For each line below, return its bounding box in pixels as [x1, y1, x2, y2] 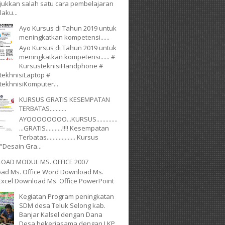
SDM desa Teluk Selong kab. [19, 201, 106, 210]
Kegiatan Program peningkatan [19, 192, 115, 201]
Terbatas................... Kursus [19, 132, 99, 142]
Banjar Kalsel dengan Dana [19, 210, 103, 219]
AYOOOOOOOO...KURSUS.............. [19, 114, 118, 124]
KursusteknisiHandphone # [19, 61, 103, 70]
